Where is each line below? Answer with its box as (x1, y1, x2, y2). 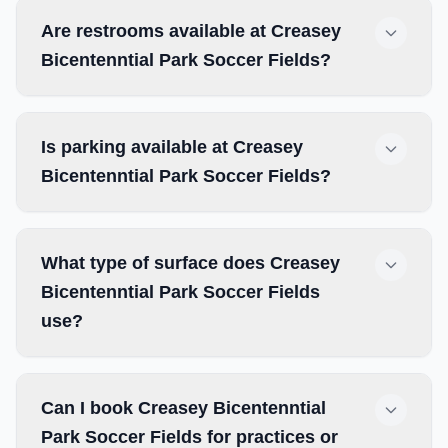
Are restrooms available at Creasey (41, 21, 341, 41)
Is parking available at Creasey (41, 137, 303, 157)
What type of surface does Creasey (41, 253, 340, 273)
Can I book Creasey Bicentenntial (41, 398, 326, 418)
